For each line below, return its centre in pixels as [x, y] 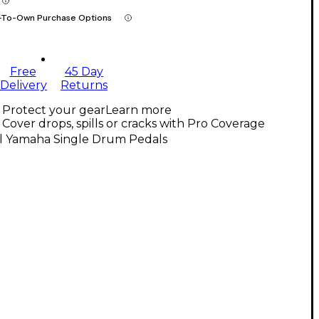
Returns [84, 85]
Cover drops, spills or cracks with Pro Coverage [134, 124]
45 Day [84, 72]
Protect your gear [54, 110]
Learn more [138, 110]
